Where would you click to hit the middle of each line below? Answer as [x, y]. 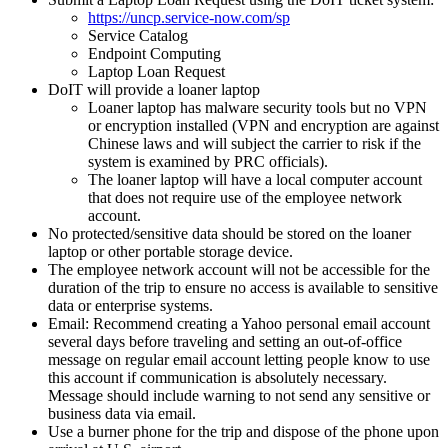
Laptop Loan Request [156, 71]
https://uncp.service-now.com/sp [189, 17]
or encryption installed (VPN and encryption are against [263, 125]
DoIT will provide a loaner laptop [154, 89]
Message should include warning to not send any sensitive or [239, 395]
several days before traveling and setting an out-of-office [225, 341]
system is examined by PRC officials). [208, 161]
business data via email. [122, 413]
